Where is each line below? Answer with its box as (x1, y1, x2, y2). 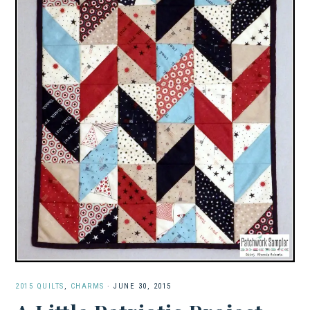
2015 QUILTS (15, 281, 64, 291)
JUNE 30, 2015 (113, 281, 172, 291)
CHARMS (70, 281, 104, 291)
